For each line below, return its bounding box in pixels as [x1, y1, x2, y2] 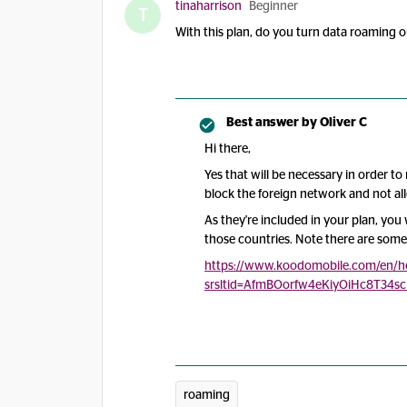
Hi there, [204, 143, 251, 155]
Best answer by [226, 116, 317, 129]
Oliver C [317, 116, 367, 129]
